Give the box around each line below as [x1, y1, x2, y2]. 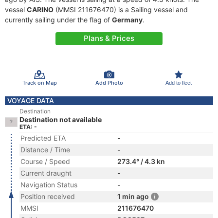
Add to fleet [165, 79, 192, 86]
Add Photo [95, 79, 123, 86]
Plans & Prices [84, 34, 134, 43]
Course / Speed [20, 157, 70, 165]
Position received [20, 192, 75, 200]
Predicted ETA [20, 134, 66, 142]
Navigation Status [20, 181, 77, 189]
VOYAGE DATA [7, 96, 54, 105]
